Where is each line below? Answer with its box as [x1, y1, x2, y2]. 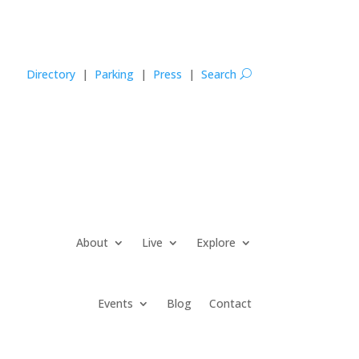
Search [200, 66, 240, 82]
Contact [208, 295, 252, 311]
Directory [26, 66, 75, 82]
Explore [196, 234, 236, 250]
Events [97, 295, 133, 311]
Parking [94, 66, 134, 82]
